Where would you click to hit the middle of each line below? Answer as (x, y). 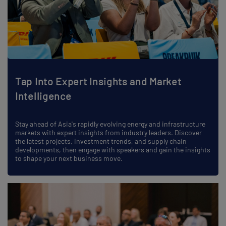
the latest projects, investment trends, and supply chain (101, 141)
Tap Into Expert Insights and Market (98, 81)
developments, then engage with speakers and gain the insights (113, 150)
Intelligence (43, 96)
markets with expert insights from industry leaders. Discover (108, 133)
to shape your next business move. (69, 158)
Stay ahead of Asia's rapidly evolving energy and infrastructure (110, 124)
